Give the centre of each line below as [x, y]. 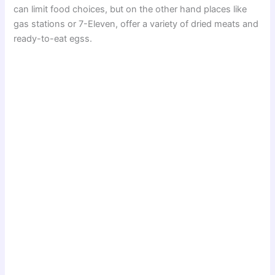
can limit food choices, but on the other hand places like [130, 10]
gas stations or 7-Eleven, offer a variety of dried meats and [136, 24]
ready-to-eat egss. [53, 39]
